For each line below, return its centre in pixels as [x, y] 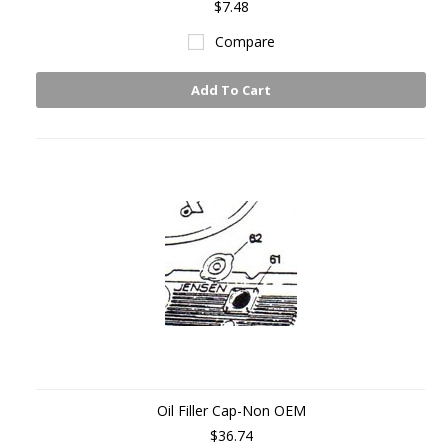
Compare [244, 41]
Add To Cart [231, 90]
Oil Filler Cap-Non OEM [231, 410]
